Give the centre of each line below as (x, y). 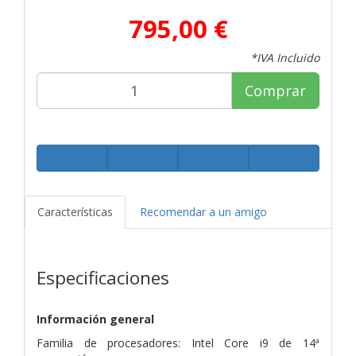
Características (75, 211)
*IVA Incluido (285, 57)
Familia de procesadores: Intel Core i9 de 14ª (178, 342)
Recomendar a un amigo (203, 211)
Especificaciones (103, 277)
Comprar (275, 90)
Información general (95, 319)
